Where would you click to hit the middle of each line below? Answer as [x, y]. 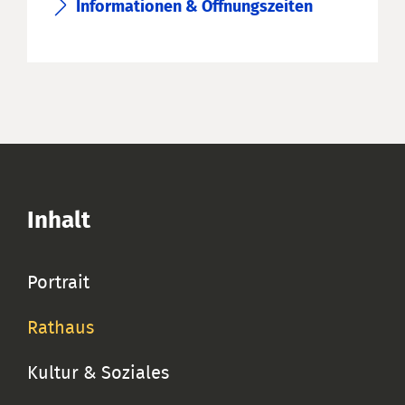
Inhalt [59, 220]
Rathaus [61, 328]
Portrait [58, 283]
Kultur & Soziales [98, 373]
